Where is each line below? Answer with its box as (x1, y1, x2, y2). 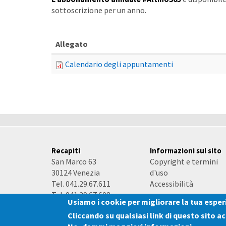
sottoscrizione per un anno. (51, 5, 146, 15)
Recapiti (51, 146, 80, 155)
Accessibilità (150, 179, 193, 189)
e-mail (51, 206, 74, 216)
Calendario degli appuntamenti (65, 59, 173, 69)
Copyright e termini (150, 156, 218, 166)
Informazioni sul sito (150, 146, 221, 155)
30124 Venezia (51, 167, 100, 178)
